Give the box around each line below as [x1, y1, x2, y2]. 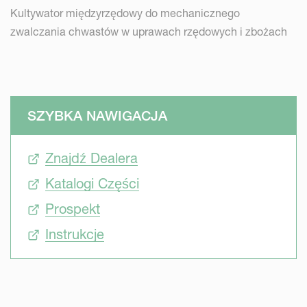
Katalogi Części [45, 175, 139, 192]
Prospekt [45, 201, 100, 217]
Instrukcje [45, 226, 104, 243]
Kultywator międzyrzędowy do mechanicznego [10, 6, 240, 20]
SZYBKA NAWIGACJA [27, 108, 167, 124]
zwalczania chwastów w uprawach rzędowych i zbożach [10, 25, 287, 38]
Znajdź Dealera [45, 150, 138, 167]
